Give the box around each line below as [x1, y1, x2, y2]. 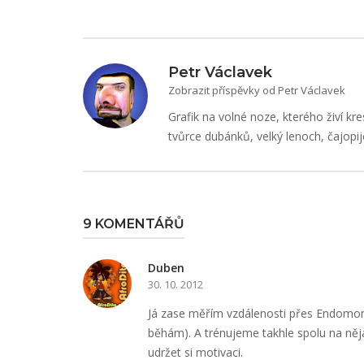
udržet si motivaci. [148, 344, 243, 360]
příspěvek [82, 25, 188, 51]
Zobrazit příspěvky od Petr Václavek [168, 83, 345, 97]
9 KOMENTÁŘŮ [83, 216, 184, 232]
